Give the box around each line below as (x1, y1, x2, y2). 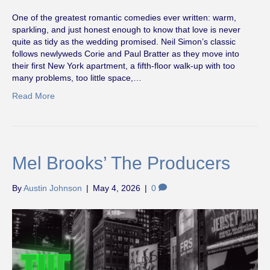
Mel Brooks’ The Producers (12, 152, 230, 173)
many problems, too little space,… (12, 72, 142, 83)
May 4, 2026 (93, 183, 140, 193)
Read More (12, 90, 55, 101)
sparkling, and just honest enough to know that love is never (12, 24, 240, 34)
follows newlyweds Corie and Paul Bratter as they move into (12, 48, 239, 58)
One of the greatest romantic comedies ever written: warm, (12, 12, 236, 22)
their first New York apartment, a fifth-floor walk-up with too (12, 60, 235, 71)
